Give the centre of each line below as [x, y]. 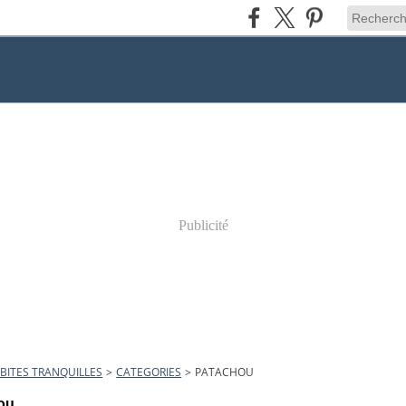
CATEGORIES [149, 372]
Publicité [203, 225]
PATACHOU [225, 372]
